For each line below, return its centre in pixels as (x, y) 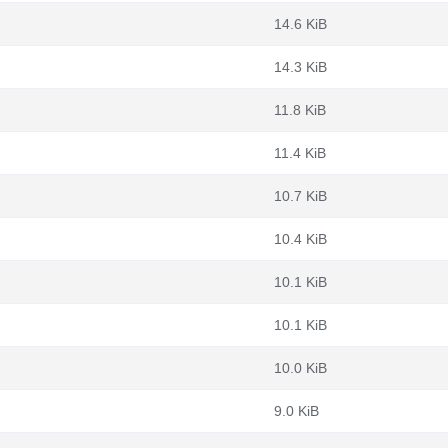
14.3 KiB (300, 67)
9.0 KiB (296, 411)
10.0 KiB (300, 368)
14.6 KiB (300, 24)
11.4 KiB (300, 153)
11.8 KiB (300, 110)
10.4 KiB (300, 239)
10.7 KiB (300, 196)
